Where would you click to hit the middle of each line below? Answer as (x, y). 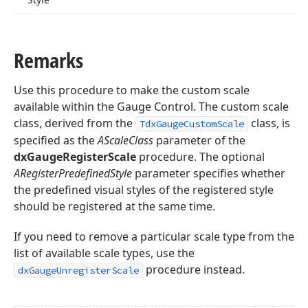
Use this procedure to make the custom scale (132, 90)
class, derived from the (75, 123)
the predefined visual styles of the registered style (144, 190)
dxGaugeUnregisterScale (78, 270)
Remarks (48, 60)
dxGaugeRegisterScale (75, 157)
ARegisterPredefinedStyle (73, 173)
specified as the (56, 140)
